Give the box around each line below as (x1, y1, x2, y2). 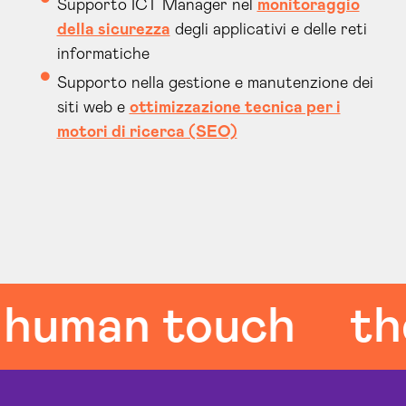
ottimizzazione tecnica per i (129, 100, 341, 116)
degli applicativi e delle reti (169, 22, 367, 38)
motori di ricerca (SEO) (56, 124, 237, 140)
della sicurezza (56, 22, 170, 38)
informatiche (56, 46, 150, 63)
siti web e (56, 100, 130, 116)
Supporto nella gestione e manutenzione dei (56, 75, 373, 92)
